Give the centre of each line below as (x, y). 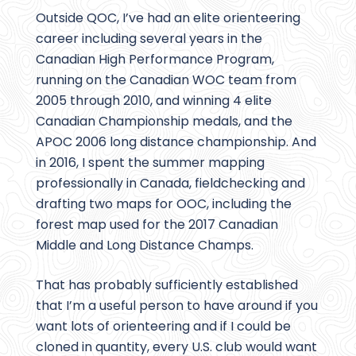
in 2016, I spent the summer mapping (150, 163)
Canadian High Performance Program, (155, 60)
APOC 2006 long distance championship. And (176, 142)
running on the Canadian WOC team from (166, 80)
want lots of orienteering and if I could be (163, 327)
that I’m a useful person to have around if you (177, 306)
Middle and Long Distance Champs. (145, 246)
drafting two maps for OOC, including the (164, 204)
